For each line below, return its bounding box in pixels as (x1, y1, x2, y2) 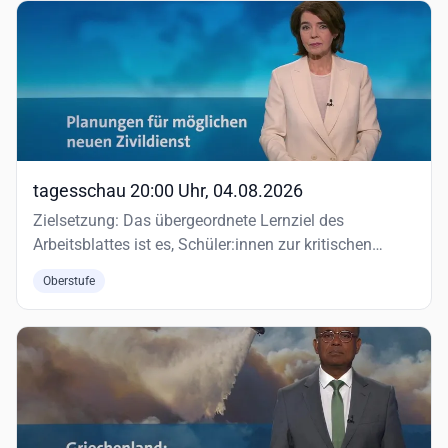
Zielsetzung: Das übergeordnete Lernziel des (33, 211, 344, 230)
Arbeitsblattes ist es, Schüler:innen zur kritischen (33, 235, 372, 254)
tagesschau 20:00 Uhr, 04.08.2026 (33, 180, 303, 201)
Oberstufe (43, 274, 95, 288)
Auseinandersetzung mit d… (33, 259, 228, 278)
